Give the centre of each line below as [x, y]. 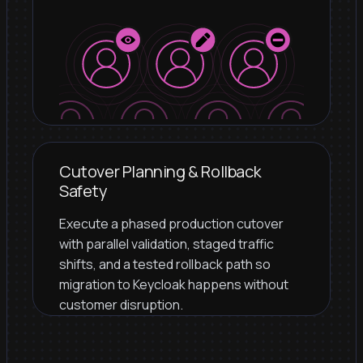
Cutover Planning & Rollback [160, 172]
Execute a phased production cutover [171, 224]
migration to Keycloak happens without [174, 285]
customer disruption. [121, 305]
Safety [83, 191]
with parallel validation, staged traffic [167, 244]
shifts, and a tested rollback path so [165, 265]
